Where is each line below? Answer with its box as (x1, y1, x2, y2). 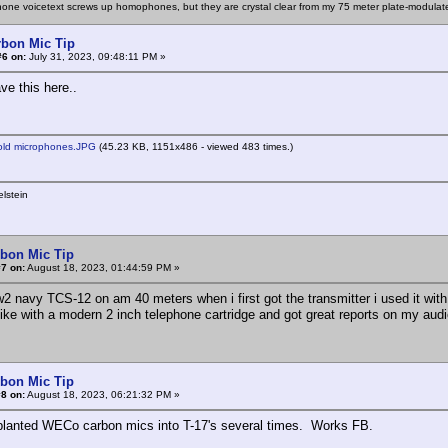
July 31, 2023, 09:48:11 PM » (26, 50, 166, 62)
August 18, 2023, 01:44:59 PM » (25, 261, 180, 273)
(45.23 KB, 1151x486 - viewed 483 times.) (96, 140, 293, 152)
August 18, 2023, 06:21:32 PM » (25, 388, 180, 400)
